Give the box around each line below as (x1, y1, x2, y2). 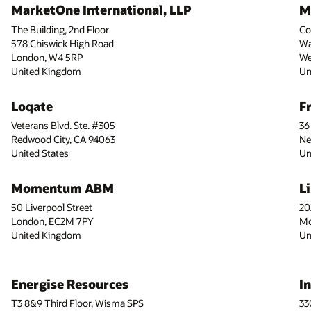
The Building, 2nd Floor (10, 22, 109, 36)
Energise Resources (10, 276, 128, 293)
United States (10, 146, 69, 160)
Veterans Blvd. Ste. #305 (10, 118, 115, 132)
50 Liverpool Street (10, 201, 92, 215)
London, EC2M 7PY (10, 215, 94, 228)
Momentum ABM (10, 179, 114, 196)
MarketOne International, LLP (10, 1, 191, 19)
